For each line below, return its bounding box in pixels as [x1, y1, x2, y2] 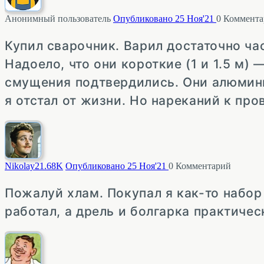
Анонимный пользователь [5, 13, 113, 24]
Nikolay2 [5, 160, 39, 171]
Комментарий [173, 160, 231, 171]
